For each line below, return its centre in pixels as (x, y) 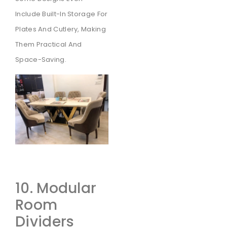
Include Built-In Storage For (62, 14)
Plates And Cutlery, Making (61, 29)
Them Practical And (49, 44)
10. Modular (56, 188)
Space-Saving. (41, 59)
